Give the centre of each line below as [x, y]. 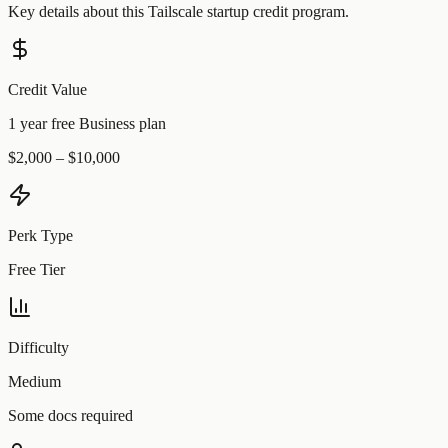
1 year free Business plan [87, 124]
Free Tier [36, 270]
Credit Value [47, 90]
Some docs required [70, 416]
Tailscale [175, 12]
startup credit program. [276, 12]
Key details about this [78, 12]
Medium [34, 382]
